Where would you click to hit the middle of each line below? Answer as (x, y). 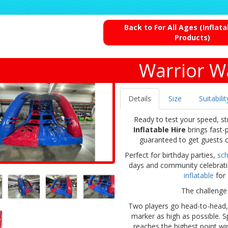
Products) (192, 38)
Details (139, 99)
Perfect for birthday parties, (171, 155)
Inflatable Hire (159, 130)
